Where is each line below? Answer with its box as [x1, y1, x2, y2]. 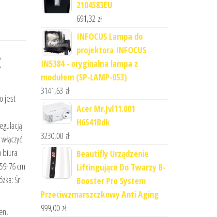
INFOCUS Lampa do [76, 31, 143, 42]
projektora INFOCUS [76, 44, 146, 56]
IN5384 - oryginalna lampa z [40, 58, 138, 69]
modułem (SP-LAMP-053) [40, 71, 127, 83]
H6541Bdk [76, 116, 110, 128]
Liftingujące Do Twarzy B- [76, 161, 166, 173]
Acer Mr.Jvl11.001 [76, 103, 135, 114]
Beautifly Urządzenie [76, 148, 149, 159]
